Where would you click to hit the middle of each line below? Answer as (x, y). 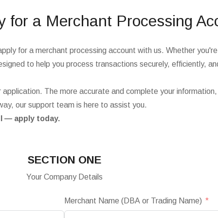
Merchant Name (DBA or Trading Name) (133, 201)
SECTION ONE (64, 160)
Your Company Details (64, 177)
